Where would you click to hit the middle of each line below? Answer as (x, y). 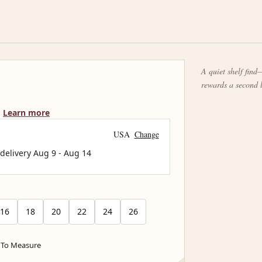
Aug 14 (77, 153)
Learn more (26, 113)
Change (146, 134)
